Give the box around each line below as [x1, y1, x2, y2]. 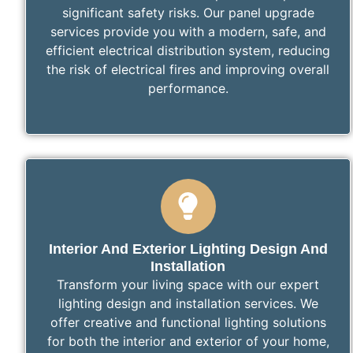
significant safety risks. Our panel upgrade [61, 4, 314, 20]
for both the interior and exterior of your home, [46, 333, 329, 349]
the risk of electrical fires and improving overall [46, 61, 330, 77]
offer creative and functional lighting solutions [50, 314, 326, 330]
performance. [147, 80, 229, 96]
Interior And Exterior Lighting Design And [48, 240, 328, 257]
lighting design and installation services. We [58, 295, 318, 311]
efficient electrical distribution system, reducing [46, 42, 331, 58]
